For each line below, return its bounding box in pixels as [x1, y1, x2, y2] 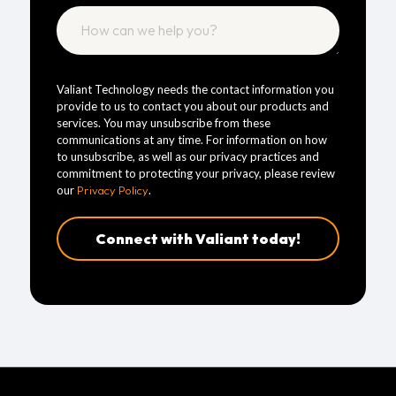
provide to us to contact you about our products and [56, 98, 329, 113]
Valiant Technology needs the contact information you [56, 81, 334, 96]
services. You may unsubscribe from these [56, 115, 270, 130]
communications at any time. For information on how [56, 132, 327, 147]
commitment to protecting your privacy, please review [56, 165, 335, 180]
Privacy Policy [76, 182, 148, 197]
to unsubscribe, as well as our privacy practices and [56, 148, 319, 164]
